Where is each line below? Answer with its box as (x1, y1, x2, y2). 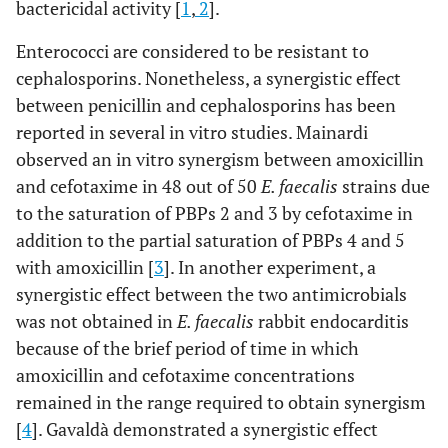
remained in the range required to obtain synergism (16, 390, 426, 414)
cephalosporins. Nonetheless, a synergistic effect (16, 66, 401, 90)
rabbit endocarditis (254, 309, 409, 333)
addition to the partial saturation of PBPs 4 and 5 (16, 228, 405, 252)
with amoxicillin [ (16, 255, 154, 279)
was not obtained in (16, 309, 177, 333)
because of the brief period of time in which (16, 336, 359, 360)
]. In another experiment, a (164, 255, 376, 279)
